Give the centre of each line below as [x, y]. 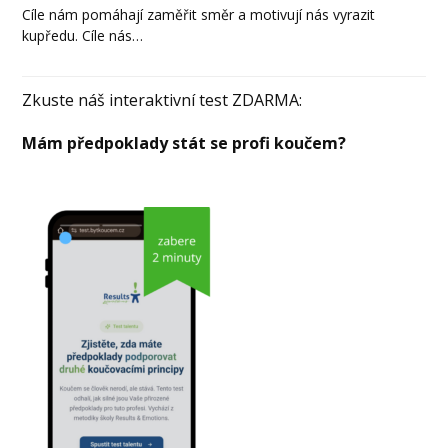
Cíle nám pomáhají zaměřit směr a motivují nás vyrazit [199, 15]
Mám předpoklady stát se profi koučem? [184, 143]
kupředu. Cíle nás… [83, 36]
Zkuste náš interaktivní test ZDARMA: [162, 100]
